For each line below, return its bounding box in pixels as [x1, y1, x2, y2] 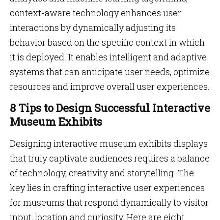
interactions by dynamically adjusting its [10, 22, 176, 33]
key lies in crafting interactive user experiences [10, 182, 205, 193]
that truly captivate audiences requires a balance [10, 152, 210, 164]
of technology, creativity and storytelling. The [10, 167, 194, 179]
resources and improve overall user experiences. [10, 81, 210, 92]
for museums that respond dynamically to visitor [10, 196, 209, 208]
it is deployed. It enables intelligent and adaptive [10, 51, 207, 63]
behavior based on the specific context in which [10, 36, 205, 48]
